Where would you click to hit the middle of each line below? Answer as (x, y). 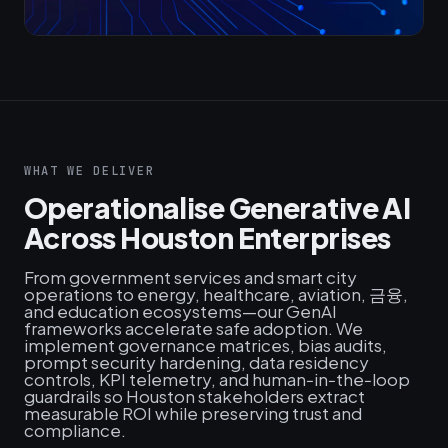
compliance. (75, 430)
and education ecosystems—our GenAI (180, 311)
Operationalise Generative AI (217, 207)
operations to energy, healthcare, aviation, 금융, (216, 294)
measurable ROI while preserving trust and (193, 413)
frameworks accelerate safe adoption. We (193, 328)
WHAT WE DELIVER (89, 171)
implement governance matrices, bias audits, (205, 345)
